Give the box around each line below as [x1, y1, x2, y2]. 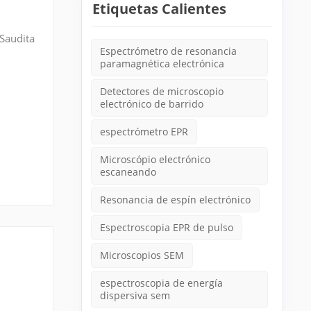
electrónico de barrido [100, 97, 204, 110]
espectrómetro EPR [100, 125, 189, 138]
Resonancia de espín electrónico [100, 193, 251, 206]
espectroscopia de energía [100, 276, 224, 289]
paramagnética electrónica [100, 57, 225, 70]
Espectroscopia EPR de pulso [100, 221, 234, 234]
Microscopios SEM [100, 249, 185, 262]
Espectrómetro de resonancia [100, 44, 237, 58]
